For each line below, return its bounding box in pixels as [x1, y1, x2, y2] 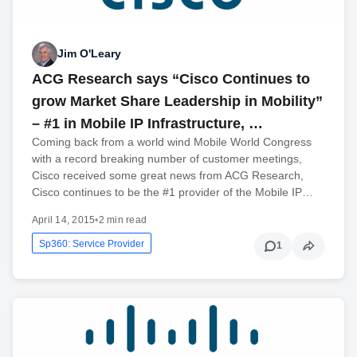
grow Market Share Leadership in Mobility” [32, 92, 323, 109]
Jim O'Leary [57, 47, 121, 61]
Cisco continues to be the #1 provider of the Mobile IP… [32, 185, 313, 198]
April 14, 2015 [32, 214, 96, 226]
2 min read [98, 214, 147, 226]
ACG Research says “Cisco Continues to [32, 70, 310, 87]
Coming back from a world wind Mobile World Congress [32, 135, 312, 148]
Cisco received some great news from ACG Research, [32, 168, 304, 182]
